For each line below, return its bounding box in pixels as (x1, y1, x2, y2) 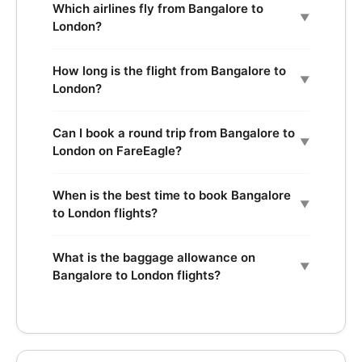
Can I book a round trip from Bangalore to (53, 125, 295, 141)
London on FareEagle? (53, 143, 182, 158)
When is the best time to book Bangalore (53, 187, 291, 203)
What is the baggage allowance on (53, 250, 255, 265)
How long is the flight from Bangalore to (53, 63, 286, 78)
